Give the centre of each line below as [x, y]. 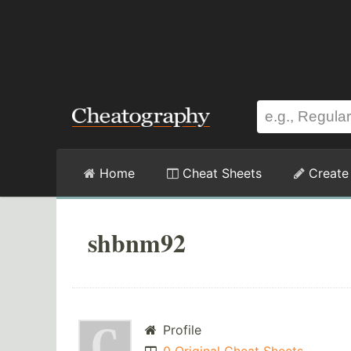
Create [327, 173]
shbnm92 [137, 242]
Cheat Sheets [220, 173]
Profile [180, 330]
